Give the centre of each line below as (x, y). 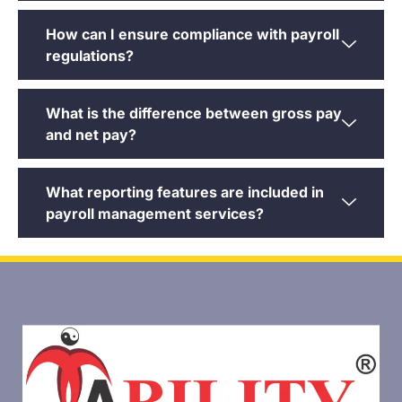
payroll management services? (155, 214)
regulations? (90, 56)
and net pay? (91, 135)
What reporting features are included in (185, 192)
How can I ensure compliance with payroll (192, 35)
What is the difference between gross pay (194, 114)
